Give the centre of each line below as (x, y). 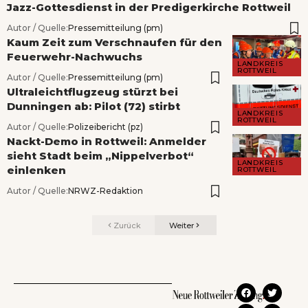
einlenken (36, 170)
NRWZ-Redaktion (106, 191)
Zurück (127, 225)
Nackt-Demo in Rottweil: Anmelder (107, 142)
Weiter (181, 225)
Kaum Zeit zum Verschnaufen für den (114, 43)
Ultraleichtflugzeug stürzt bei (92, 92)
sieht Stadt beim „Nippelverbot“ (100, 156)
